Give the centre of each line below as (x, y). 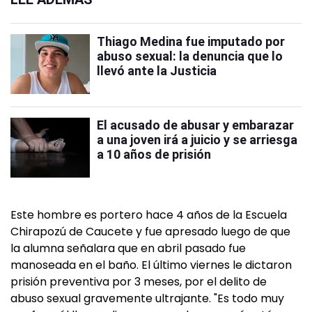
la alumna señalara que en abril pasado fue (128, 249)
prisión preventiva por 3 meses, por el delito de (139, 282)
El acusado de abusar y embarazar (195, 125)
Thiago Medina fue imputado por (191, 42)
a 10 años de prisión (154, 155)
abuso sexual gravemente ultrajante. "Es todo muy (147, 299)
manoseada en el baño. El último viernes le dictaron (151, 265)
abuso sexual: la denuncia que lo (190, 56)
